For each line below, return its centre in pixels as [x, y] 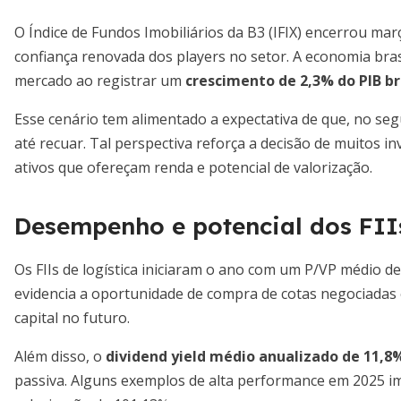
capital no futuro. [72, 318]
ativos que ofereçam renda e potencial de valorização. [193, 167]
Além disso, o [60, 356]
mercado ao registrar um [100, 81]
